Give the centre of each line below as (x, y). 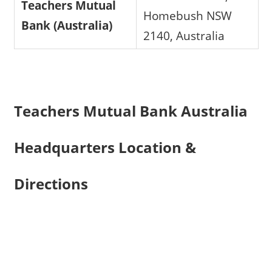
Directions (51, 184)
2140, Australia (184, 36)
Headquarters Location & (105, 148)
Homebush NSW (188, 16)
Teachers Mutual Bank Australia (131, 111)
